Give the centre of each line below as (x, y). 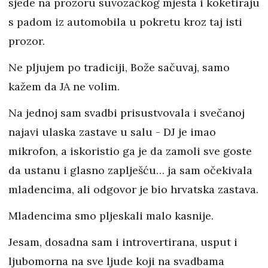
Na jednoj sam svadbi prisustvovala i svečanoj (127, 113)
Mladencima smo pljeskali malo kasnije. (111, 216)
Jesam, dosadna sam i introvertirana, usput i (123, 242)
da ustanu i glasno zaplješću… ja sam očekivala (130, 170)
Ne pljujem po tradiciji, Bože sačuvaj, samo (119, 68)
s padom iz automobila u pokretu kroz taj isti (125, 22)
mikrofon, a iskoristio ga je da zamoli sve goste (130, 151)
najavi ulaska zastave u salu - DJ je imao (112, 132)
